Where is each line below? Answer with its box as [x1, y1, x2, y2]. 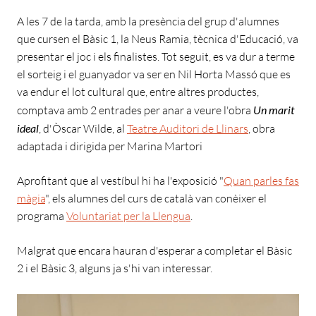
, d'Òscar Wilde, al [39, 121, 127, 136]
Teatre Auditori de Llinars [127, 121, 248, 136]
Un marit [253, 103, 294, 117]
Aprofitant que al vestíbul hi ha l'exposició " [17, 174, 224, 188]
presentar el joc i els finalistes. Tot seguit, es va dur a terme [17, 49, 295, 64]
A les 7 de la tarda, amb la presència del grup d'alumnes [17, 14, 279, 29]
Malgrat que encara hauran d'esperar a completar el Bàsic [17, 243, 292, 258]
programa [17, 209, 66, 224]
